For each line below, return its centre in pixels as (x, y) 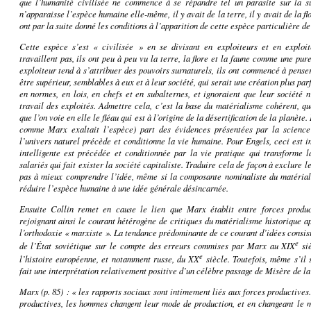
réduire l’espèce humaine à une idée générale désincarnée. (124, 187)
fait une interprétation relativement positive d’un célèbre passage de (142, 271)
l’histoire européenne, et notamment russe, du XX (109, 259)
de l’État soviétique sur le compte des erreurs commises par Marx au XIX (157, 245)
